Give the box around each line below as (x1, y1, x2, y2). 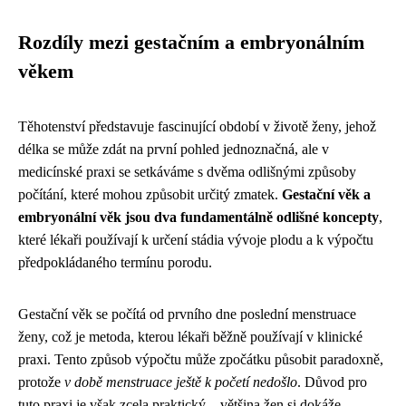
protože (18, 374, 64, 391)
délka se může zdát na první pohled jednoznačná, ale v (18, 141, 329, 158)
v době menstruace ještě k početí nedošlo (64, 374, 297, 391)
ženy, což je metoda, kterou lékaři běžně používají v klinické (18, 329, 362, 345)
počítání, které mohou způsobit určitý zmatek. (18, 187, 282, 203)
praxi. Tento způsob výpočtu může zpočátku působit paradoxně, (18, 352, 383, 368)
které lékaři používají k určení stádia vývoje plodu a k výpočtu (18, 232, 373, 248)
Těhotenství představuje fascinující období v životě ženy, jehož (18, 119, 376, 135)
